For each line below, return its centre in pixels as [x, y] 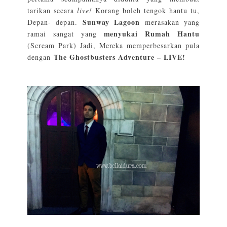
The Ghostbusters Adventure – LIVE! [120, 57]
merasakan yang [170, 22]
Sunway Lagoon [111, 22]
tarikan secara [52, 10]
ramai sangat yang [66, 33]
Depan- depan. [55, 22]
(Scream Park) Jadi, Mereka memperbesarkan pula [113, 45]
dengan [41, 57]
